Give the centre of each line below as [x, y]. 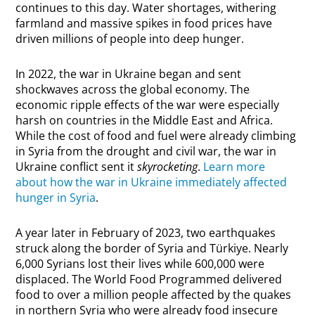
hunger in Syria [56, 198]
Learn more [234, 167]
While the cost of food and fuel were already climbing [156, 136]
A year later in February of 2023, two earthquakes [146, 233]
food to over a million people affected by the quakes [154, 295]
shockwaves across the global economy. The [133, 90]
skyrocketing [168, 167]
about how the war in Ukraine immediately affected [152, 182]
